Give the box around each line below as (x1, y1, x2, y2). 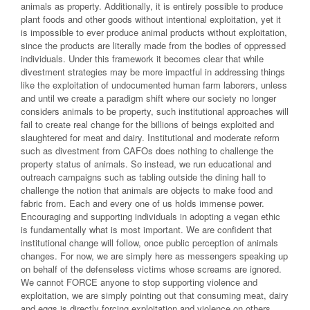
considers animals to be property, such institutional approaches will (21, 104, 289, 118)
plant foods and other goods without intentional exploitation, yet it (21, 12, 281, 26)
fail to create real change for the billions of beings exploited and (21, 118, 274, 131)
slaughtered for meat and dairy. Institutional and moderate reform (21, 131, 280, 145)
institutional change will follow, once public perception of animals (21, 236, 278, 250)
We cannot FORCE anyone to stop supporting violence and (21, 275, 257, 289)
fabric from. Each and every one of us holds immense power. (21, 197, 264, 210)
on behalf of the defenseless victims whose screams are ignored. (21, 262, 282, 276)
